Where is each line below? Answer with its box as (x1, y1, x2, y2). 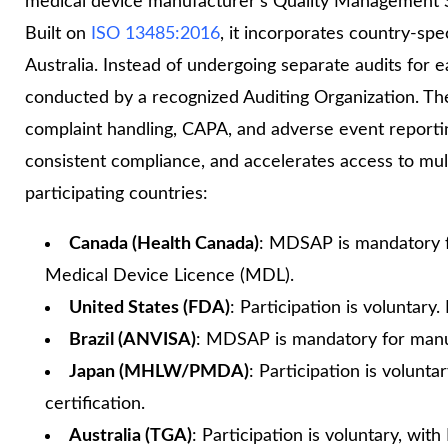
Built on (25, 24, 91, 43)
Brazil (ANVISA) (69, 330, 196, 349)
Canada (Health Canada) (69, 234, 259, 253)
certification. (45, 394, 145, 413)
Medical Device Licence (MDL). (45, 266, 294, 285)
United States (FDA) (69, 298, 230, 317)
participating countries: (25, 184, 208, 203)
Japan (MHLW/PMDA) (69, 362, 249, 381)
